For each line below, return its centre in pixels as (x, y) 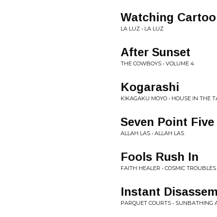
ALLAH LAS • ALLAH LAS (152, 133)
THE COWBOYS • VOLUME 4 (157, 63)
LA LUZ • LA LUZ (142, 29)
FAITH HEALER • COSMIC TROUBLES (168, 168)
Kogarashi (150, 87)
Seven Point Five (167, 122)
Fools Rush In (160, 157)
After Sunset (155, 52)
